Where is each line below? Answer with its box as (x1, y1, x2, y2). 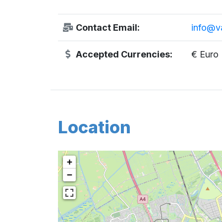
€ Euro (191, 49, 219, 59)
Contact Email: (73, 22, 140, 33)
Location (58, 116, 131, 137)
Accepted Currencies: (73, 49, 172, 59)
